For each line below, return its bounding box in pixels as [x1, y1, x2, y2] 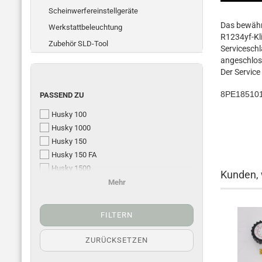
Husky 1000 [51, 123, 91, 132]
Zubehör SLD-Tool [49, 39, 108, 48]
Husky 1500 [51, 164, 91, 173]
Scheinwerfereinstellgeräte [49, 6, 138, 15]
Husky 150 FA [51, 150, 96, 159]
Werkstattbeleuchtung [49, 23, 122, 32]
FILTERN [101, 211, 133, 219]
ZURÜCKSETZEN [85, 236, 148, 244]
